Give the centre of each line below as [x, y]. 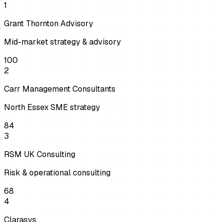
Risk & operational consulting [57, 173]
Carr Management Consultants [60, 89]
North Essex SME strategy [52, 108]
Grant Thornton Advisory [49, 24]
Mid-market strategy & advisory [62, 42]
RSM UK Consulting [40, 155]
